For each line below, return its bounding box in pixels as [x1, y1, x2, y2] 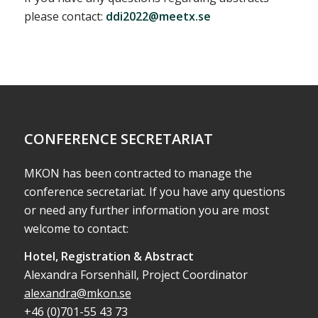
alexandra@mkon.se [23, 285, 131, 302]
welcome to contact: [23, 220, 128, 236]
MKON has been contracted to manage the [23, 165, 252, 181]
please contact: [23, 8, 106, 24]
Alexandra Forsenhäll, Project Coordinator [23, 267, 248, 283]
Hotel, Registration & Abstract [23, 248, 194, 265]
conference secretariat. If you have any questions [23, 183, 285, 199]
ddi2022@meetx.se [105, 8, 211, 24]
